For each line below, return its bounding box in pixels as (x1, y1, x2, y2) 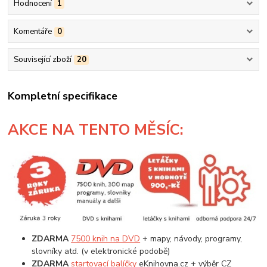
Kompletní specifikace (8, 88, 118, 103)
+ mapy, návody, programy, (140, 232, 243, 244)
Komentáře (13, 26, 52, 38)
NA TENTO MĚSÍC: (52, 120, 184, 141)
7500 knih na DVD (71, 232, 141, 244)
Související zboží (13, 54, 72, 66)
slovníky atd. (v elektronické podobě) (32, 245, 170, 257)
